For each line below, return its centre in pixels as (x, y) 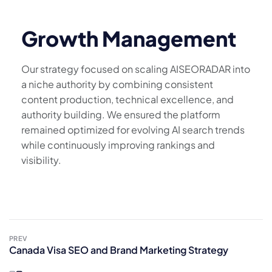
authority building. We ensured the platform (121, 115)
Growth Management (129, 39)
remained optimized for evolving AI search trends (133, 130)
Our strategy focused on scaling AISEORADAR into (136, 69)
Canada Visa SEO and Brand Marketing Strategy (119, 250)
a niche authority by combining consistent (117, 84)
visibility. (41, 160)
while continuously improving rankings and (118, 145)
